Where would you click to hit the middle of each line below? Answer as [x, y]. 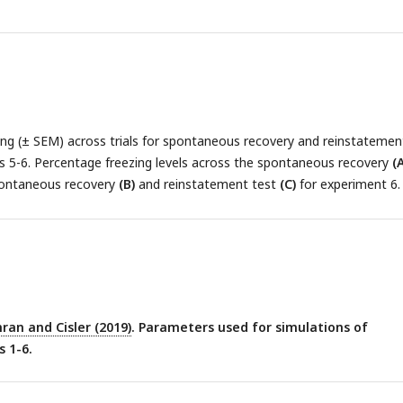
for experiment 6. [348, 184]
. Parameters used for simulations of [250, 327]
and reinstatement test [207, 184]
